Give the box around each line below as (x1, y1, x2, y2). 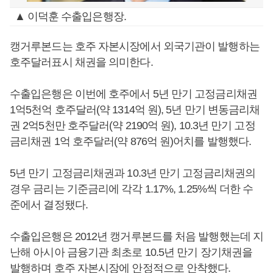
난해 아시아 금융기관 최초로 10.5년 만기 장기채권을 (10, 246, 253, 258)
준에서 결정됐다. (10, 199, 88, 211)
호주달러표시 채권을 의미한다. (10, 56, 153, 68)
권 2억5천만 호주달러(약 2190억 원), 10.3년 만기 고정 (10, 119, 255, 132)
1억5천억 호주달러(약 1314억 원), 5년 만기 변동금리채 (10, 104, 260, 116)
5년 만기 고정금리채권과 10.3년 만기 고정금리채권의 (10, 167, 255, 179)
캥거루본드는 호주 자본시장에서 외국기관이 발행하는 (10, 40, 260, 52)
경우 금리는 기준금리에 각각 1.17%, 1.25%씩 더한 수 (10, 183, 253, 195)
